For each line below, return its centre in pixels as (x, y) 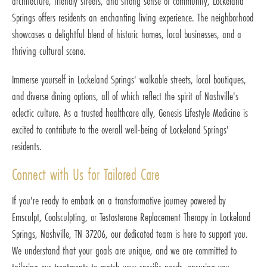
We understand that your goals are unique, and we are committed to (124, 251)
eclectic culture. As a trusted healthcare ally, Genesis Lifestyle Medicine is (130, 113)
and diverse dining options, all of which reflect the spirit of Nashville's (125, 96)
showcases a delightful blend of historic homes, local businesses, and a (127, 34)
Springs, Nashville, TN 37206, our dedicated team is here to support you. (130, 234)
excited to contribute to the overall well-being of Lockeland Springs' (120, 130)
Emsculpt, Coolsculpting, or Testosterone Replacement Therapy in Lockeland (131, 217)
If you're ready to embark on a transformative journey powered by (119, 201)
